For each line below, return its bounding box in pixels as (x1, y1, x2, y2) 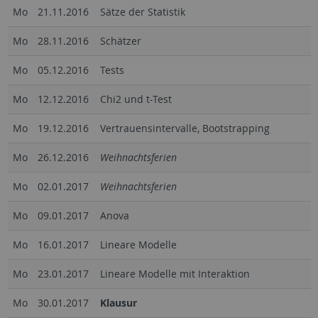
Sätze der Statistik (99, 4, 185, 18)
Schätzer (99, 33, 141, 48)
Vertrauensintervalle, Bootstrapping (99, 121, 270, 135)
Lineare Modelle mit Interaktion (99, 266, 250, 280)
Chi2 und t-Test (99, 92, 172, 106)
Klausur (99, 295, 137, 309)
